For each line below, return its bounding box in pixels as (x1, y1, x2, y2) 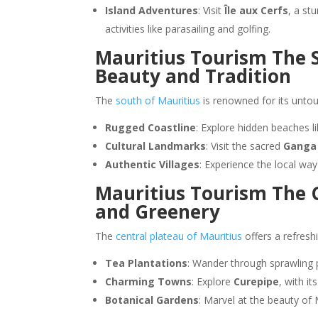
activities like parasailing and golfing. (105, 21, 271, 35)
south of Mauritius (116, 93, 201, 107)
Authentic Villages (105, 157, 200, 171)
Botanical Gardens (105, 292, 199, 307)
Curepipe (234, 274, 280, 288)
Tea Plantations (105, 256, 188, 270)
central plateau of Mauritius (116, 229, 243, 243)
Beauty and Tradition (95, 62, 292, 89)
